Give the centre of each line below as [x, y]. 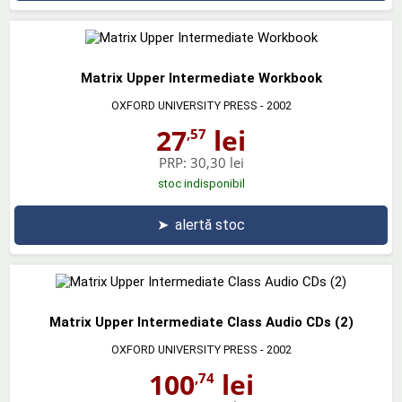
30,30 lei [217, 162]
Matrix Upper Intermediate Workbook [201, 78]
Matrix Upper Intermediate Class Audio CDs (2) [201, 322]
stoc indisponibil [201, 183]
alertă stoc [210, 224]
